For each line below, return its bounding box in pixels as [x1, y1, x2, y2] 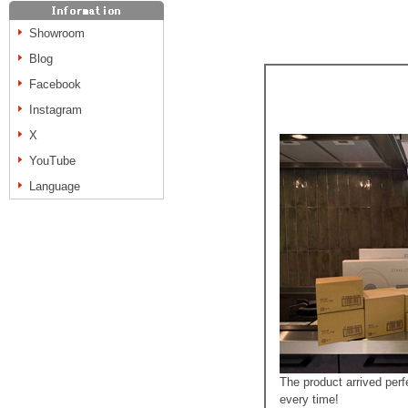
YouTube [29, 154, 76, 168]
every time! [280, 393, 339, 406]
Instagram [29, 103, 82, 117]
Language [29, 179, 80, 193]
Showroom [29, 26, 85, 40]
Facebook [29, 77, 81, 91]
